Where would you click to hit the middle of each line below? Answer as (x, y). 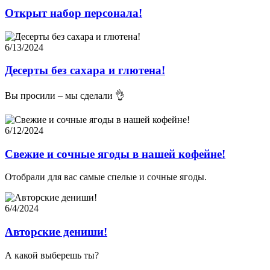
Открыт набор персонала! (74, 13)
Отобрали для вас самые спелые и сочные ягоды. (106, 177)
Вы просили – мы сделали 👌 (65, 96)
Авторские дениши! (56, 232)
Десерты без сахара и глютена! (85, 71)
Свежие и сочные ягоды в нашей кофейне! (115, 154)
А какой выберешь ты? (52, 255)
